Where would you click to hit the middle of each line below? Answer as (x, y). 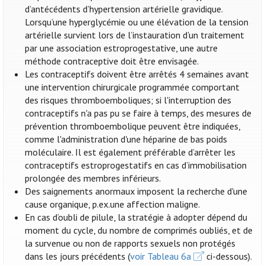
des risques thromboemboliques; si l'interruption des (128, 100)
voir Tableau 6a (161, 256)
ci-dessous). (228, 256)
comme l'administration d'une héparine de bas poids (126, 139)
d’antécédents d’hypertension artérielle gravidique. (124, 9)
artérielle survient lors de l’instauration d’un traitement (135, 35)
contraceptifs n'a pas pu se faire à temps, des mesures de (138, 113)
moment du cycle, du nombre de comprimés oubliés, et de (139, 230)
